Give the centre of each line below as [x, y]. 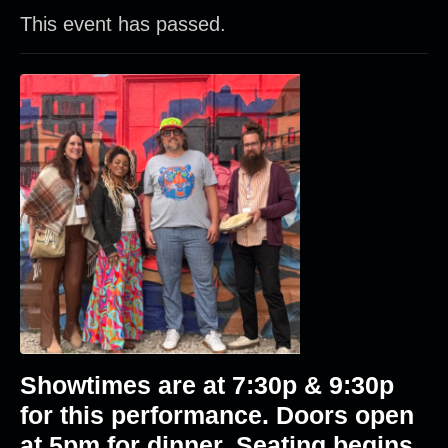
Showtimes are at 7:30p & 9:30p [207, 385]
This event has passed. [123, 24]
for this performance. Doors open [217, 415]
